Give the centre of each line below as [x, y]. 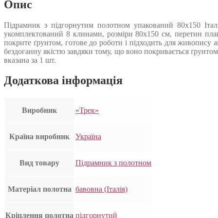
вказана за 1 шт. [30, 60]
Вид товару [39, 163]
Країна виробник [39, 137]
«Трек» [87, 110]
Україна [88, 137]
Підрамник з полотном [113, 163]
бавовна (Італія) [101, 189]
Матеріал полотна [39, 189]
